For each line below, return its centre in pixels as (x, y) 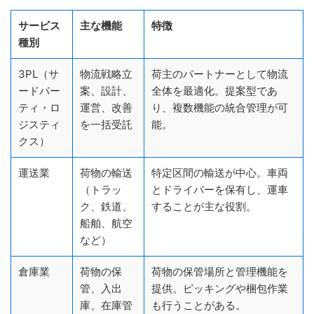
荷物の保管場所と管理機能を (220, 272)
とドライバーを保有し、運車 (220, 190)
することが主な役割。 (204, 207)
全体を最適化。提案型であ (214, 91)
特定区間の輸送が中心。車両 (220, 173)
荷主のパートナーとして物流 (220, 74)
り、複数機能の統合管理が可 (220, 108)
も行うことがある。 (199, 306)
